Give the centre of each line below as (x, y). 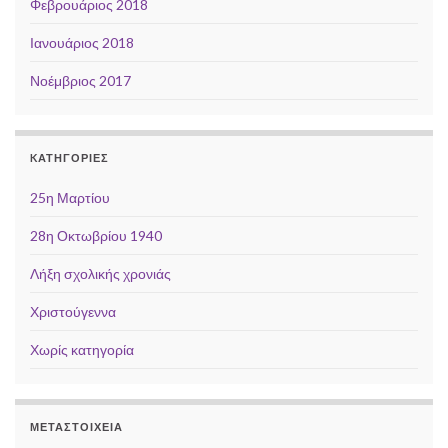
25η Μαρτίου (70, 198)
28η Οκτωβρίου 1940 (96, 236)
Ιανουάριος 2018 (82, 43)
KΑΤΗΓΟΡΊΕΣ (69, 158)
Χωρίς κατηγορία (82, 350)
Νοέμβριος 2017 (80, 81)
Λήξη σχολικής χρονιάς (100, 274)
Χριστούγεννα (73, 312)
